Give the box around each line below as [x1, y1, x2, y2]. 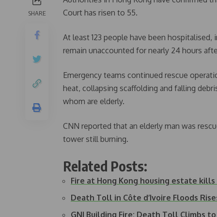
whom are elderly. [63, 96, 124, 106]
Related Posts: [63, 157, 147, 174]
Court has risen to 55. [63, 7, 138, 17]
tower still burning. [63, 134, 128, 144]
